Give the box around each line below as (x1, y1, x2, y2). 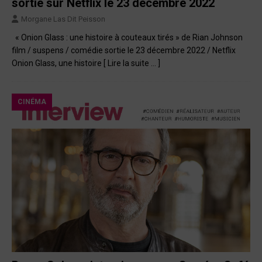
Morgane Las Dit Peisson (21, 14, 105, 23)
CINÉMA (18, 97, 46, 106)
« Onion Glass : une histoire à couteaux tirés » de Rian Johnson (12, 32, 243, 42)
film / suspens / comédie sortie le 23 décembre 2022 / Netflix (12, 45, 243, 55)
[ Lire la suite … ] (104, 58, 160, 68)
